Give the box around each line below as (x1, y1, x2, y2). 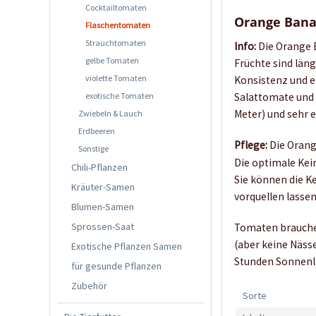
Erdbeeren (78, 125, 115, 136)
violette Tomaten (85, 72, 147, 83)
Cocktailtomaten (85, 1, 147, 13)
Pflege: (234, 138, 268, 152)
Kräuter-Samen (71, 180, 135, 193)
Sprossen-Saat (71, 219, 134, 233)
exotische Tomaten (85, 90, 154, 101)
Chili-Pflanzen (71, 160, 128, 174)
